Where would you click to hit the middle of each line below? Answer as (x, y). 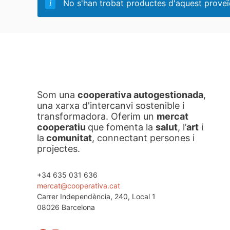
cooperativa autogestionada (140, 95)
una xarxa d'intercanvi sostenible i (111, 106)
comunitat (68, 138)
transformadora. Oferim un (97, 116)
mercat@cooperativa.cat (79, 186)
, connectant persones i (143, 138)
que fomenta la (122, 127)
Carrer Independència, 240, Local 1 (96, 196)
